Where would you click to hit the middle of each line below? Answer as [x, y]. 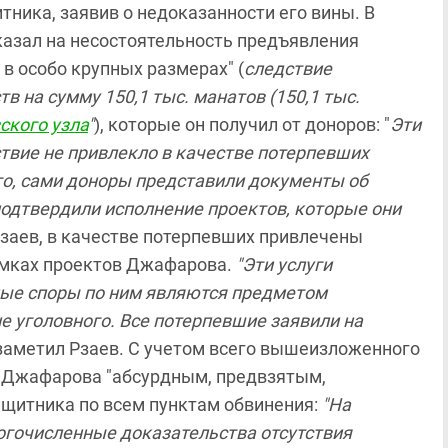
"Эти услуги [282, 264]
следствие [288, 68]
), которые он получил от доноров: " [242, 124]
